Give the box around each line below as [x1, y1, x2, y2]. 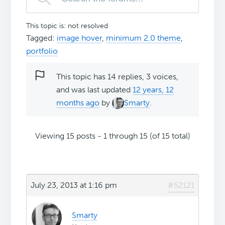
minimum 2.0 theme [106, 33, 181, 43]
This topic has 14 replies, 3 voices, [56, 72, 179, 82]
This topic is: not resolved [26, 22, 108, 31]
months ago [56, 98, 100, 108]
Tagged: [26, 33, 57, 43]
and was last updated [56, 85, 133, 95]
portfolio [26, 46, 58, 56]
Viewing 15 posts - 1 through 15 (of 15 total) [35, 131, 190, 141]
